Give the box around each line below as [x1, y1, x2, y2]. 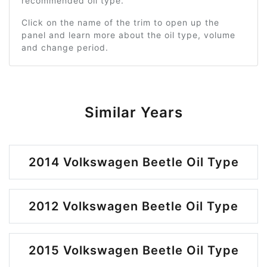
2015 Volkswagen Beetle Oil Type [28, 243, 239, 257]
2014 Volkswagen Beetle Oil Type [28, 155, 239, 169]
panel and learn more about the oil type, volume [21, 30, 235, 40]
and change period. [21, 42, 108, 52]
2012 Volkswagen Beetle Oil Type [29, 199, 238, 213]
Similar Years [84, 104, 183, 121]
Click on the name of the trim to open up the [21, 17, 219, 27]
